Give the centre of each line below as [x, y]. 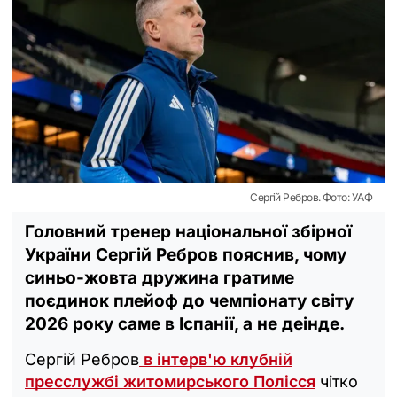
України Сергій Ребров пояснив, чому [186, 254]
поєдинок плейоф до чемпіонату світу [189, 300]
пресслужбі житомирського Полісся [170, 381]
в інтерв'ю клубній [216, 359]
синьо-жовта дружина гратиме [160, 277]
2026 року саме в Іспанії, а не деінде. [185, 323]
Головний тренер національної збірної [188, 231]
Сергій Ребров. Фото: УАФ [311, 197]
